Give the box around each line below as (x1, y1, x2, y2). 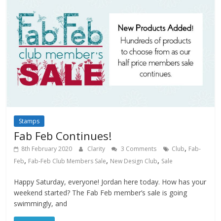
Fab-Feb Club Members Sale (28, 156, 107, 165)
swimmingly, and (14, 198, 68, 208)
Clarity (87, 144, 107, 153)
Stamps (19, 116, 40, 125)
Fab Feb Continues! (14, 128, 112, 143)
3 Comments (119, 144, 157, 153)
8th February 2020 (21, 144, 73, 153)
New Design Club (110, 156, 158, 165)
